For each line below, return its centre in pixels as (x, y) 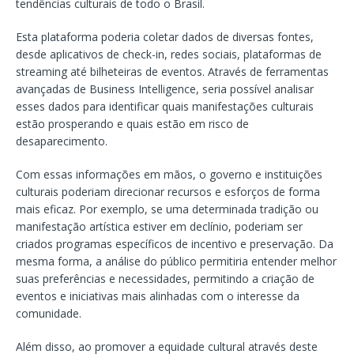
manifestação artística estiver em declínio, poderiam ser (159, 226)
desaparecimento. (62, 141)
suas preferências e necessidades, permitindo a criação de (165, 278)
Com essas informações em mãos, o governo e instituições (169, 174)
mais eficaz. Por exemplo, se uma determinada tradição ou (167, 209)
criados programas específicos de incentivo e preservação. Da (175, 243)
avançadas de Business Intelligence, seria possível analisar (165, 88)
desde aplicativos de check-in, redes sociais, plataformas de (169, 54)
